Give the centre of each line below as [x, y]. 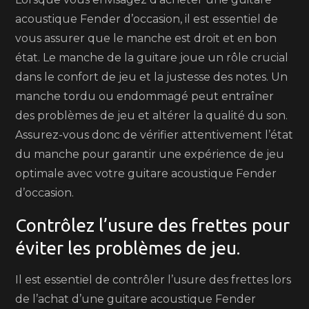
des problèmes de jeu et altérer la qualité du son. [152, 116]
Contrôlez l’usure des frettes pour [153, 225]
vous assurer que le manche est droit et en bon [146, 38]
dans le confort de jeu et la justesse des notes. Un [152, 77]
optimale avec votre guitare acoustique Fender [146, 173]
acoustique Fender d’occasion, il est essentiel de [147, 19]
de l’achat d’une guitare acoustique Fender [136, 299]
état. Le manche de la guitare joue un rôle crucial [152, 58]
